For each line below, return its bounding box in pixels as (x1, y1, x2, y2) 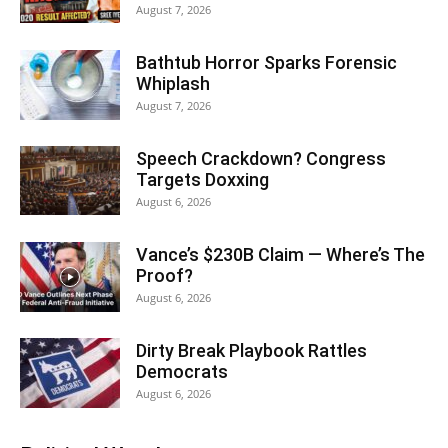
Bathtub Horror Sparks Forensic (136, 51, 397, 73)
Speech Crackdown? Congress (136, 147, 386, 169)
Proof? (136, 264, 193, 286)
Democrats (136, 360, 228, 382)
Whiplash (136, 72, 210, 94)
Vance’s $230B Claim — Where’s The (136, 243, 425, 265)
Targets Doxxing (136, 168, 269, 190)
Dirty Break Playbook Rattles (136, 339, 367, 361)
